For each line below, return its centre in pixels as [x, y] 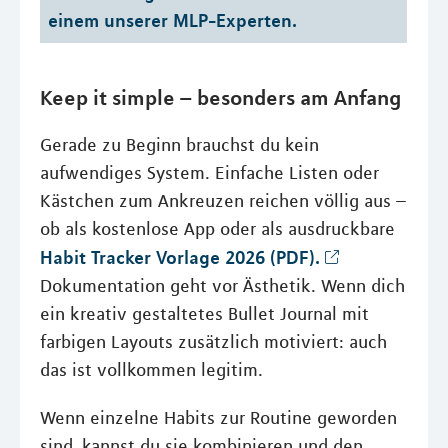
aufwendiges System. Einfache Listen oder [209, 173]
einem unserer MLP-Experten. [172, 20]
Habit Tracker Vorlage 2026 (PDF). [180, 257]
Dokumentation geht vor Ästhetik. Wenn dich [222, 286]
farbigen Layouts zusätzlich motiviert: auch [213, 342]
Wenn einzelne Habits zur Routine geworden [218, 418]
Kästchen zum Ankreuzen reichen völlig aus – [223, 201]
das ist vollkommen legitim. [151, 370]
